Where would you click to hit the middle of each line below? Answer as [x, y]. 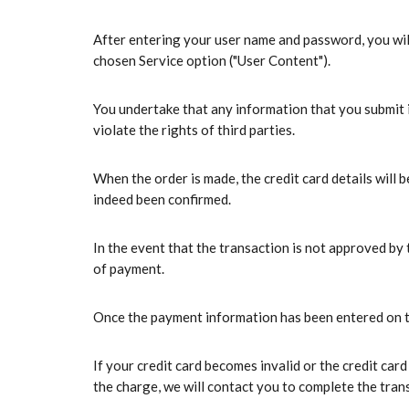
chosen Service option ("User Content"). [212, 60]
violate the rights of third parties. [194, 130]
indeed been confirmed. [162, 199]
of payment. [129, 268]
